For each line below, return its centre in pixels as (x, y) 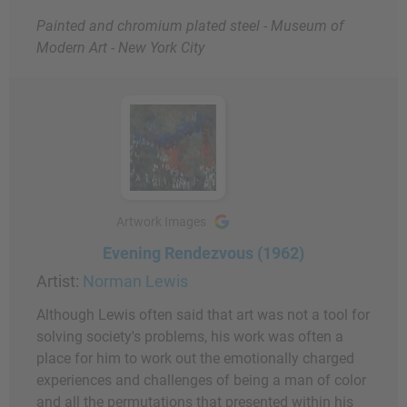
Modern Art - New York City (120, 48)
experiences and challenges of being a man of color (201, 381)
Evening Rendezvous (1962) (203, 253)
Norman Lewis (135, 282)
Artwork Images (161, 222)
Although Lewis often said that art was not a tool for (203, 315)
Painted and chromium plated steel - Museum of (190, 26)
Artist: (60, 282)
